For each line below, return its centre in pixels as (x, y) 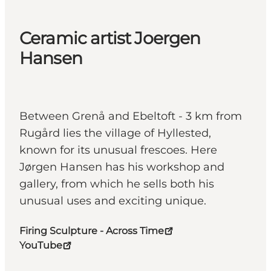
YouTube (41, 246)
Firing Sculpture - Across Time (92, 231)
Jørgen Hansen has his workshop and (122, 167)
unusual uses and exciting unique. (116, 201)
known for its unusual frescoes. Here (118, 150)
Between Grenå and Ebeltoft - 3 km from (131, 116)
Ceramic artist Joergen (110, 38)
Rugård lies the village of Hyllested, (115, 133)
